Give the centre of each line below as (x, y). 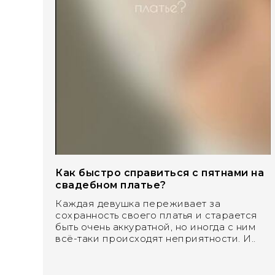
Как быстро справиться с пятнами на (160, 172)
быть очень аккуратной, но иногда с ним (156, 227)
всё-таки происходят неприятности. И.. (156, 238)
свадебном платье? (111, 185)
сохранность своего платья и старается (157, 215)
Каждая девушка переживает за (138, 203)
